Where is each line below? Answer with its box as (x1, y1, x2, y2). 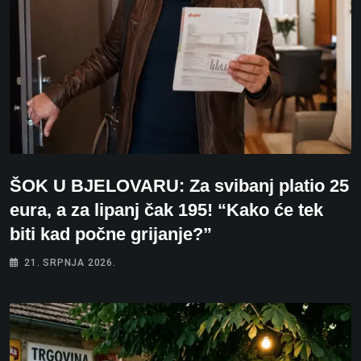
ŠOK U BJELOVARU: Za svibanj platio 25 (10, 175, 349, 196)
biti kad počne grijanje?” (10, 223, 212, 244)
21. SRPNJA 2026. (24, 256, 116, 268)
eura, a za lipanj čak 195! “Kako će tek (10, 199, 323, 220)
